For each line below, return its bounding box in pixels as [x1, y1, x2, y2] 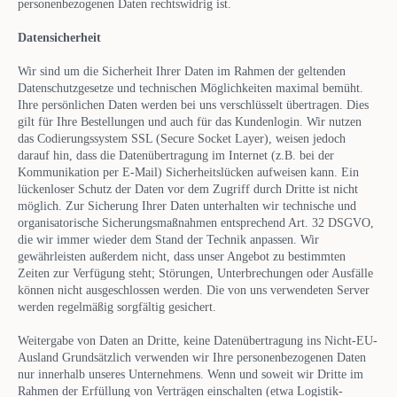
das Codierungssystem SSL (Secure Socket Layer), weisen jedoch [18, 131, 346, 145]
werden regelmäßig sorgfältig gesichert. [18, 300, 216, 314]
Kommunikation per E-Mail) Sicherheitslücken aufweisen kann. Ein [18, 165, 359, 179]
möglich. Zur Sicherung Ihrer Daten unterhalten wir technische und [18, 198, 356, 213]
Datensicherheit [18, 30, 101, 44]
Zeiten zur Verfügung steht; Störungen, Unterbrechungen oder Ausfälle [18, 266, 373, 280]
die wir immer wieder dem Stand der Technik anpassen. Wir [18, 232, 319, 246]
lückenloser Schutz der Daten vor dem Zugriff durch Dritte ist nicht [18, 182, 358, 196]
